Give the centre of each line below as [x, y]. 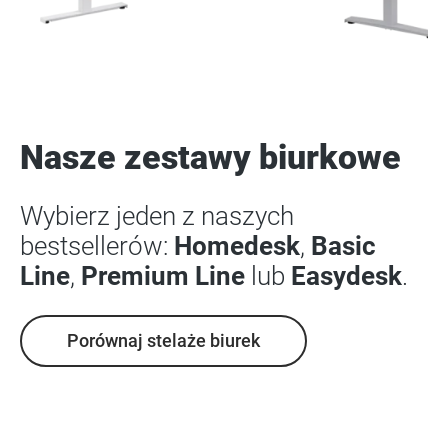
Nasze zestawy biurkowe [210, 156]
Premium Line [163, 275]
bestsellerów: [97, 245]
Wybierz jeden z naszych [157, 215]
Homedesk [237, 245]
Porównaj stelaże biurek [163, 340]
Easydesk [346, 275]
